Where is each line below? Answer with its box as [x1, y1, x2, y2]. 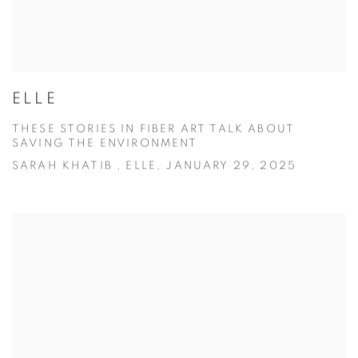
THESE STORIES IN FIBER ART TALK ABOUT [12, 124, 295, 136]
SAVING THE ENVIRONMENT [12, 138, 198, 150]
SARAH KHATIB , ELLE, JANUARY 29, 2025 [12, 161, 296, 173]
